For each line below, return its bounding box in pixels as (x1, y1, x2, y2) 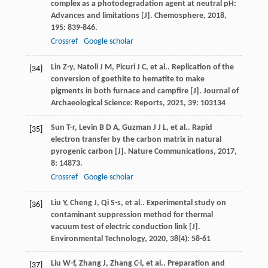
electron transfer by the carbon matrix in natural (50, 135, 221, 145)
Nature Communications (127, 147, 214, 157)
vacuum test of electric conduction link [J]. (50, 223, 200, 232)
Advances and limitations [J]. (50, 11, 154, 21)
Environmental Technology (50, 234, 145, 244)
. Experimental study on (142, 199, 226, 208)
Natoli (77, 63, 98, 72)
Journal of (203, 87, 239, 96)
